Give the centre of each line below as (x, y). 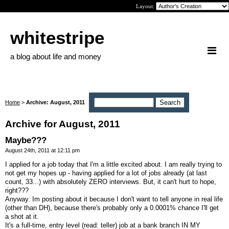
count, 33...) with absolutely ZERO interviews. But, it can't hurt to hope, (111, 181)
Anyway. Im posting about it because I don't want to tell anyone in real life (114, 199)
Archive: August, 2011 (55, 102)
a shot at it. (22, 216)
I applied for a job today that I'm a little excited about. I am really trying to (113, 164)
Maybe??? (26, 140)
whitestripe (57, 38)
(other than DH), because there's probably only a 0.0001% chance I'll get (112, 208)
